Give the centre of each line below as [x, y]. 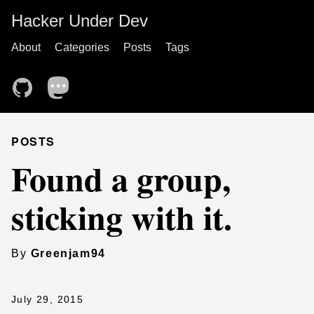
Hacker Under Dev [80, 21]
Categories [82, 47]
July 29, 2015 [48, 299]
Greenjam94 [68, 253]
